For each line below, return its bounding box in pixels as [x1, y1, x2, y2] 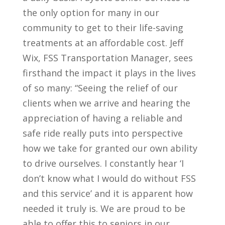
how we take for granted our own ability [22, 142, 197, 154]
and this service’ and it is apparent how [22, 187, 193, 199]
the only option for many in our [22, 6, 159, 19]
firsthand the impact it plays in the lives [22, 66, 196, 79]
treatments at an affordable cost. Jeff [22, 36, 183, 49]
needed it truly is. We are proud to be [22, 202, 185, 214]
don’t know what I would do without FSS [22, 172, 196, 184]
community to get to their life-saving [22, 21, 183, 34]
